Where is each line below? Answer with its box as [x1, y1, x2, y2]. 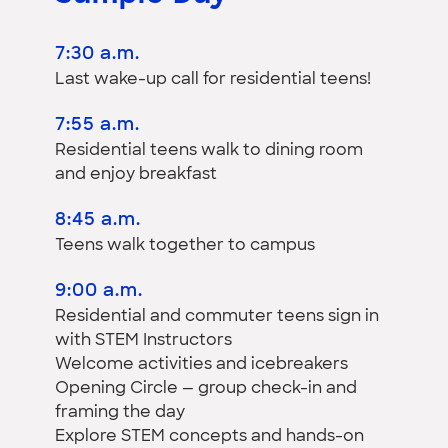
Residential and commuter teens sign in [55, 308, 379, 325]
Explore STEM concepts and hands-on [55, 428, 364, 445]
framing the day [55, 404, 185, 421]
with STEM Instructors [55, 332, 232, 349]
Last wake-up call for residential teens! [55, 71, 371, 88]
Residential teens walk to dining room [55, 142, 363, 159]
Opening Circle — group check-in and [55, 380, 357, 397]
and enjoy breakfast [55, 166, 217, 183]
